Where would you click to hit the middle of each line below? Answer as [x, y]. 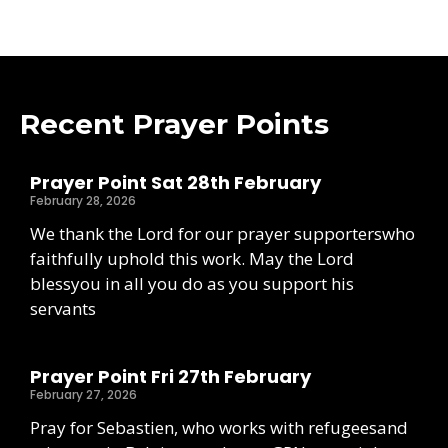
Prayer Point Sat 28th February [175, 183]
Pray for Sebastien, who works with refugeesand [219, 428]
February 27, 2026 [83, 395]
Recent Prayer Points [174, 124]
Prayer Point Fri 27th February [170, 377]
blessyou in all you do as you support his [192, 284]
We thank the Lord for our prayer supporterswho [222, 234]
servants [63, 309]
